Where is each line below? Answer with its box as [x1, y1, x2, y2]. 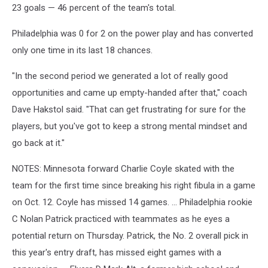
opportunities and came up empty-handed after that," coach [12, 87, 247, 98]
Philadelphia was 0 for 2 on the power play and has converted [12, 28, 253, 39]
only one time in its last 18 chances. [12, 45, 153, 56]
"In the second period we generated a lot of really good [12, 71, 228, 81]
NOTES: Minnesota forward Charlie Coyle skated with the [12, 163, 234, 174]
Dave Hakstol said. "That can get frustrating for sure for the [12, 104, 246, 115]
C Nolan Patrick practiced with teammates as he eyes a [12, 214, 230, 224]
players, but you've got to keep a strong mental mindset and [12, 121, 247, 132]
